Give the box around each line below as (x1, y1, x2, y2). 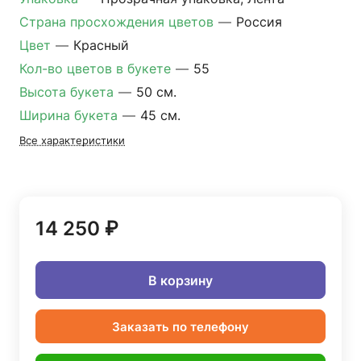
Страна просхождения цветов (19, 14, 218, 30)
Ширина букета (19, 107, 122, 123)
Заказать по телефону (112, 318, 249, 334)
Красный (73, 37, 129, 53)
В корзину (148, 272, 213, 288)
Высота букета (19, 84, 118, 100)
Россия (236, 14, 282, 30)
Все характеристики (19, 134, 125, 147)
